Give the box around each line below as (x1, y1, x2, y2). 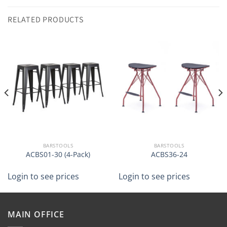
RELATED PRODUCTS (8, 14, 84, 25)
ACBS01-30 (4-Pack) (26, 149, 90, 160)
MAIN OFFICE (8, 209, 64, 220)
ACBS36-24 (150, 149, 187, 160)
